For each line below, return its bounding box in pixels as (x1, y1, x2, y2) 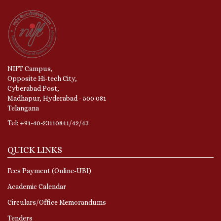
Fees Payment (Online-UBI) (7, 166, 91, 175)
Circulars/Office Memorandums (7, 198, 106, 206)
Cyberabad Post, (7, 84, 59, 92)
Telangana (7, 104, 40, 112)
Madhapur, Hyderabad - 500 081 (7, 94, 106, 102)
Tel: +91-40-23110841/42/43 (7, 118, 89, 127)
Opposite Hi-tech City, (7, 74, 77, 82)
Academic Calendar (7, 182, 66, 190)
